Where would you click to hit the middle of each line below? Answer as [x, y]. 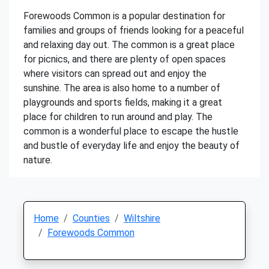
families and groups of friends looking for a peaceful [134, 30]
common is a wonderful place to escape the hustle [131, 131]
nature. [38, 160]
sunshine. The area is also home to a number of [122, 88]
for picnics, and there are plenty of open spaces [125, 59]
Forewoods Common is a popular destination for [124, 16]
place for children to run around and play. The [118, 117]
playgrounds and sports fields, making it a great [123, 102]
